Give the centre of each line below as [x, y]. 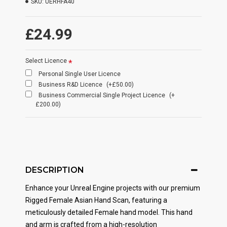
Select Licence [46, 61]
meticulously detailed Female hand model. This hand [109, 212]
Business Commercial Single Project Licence [103, 95]
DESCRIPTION [55, 170]
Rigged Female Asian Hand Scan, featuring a [96, 200]
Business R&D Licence [71, 85]
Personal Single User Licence [80, 74]
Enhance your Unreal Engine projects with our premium [113, 188]
